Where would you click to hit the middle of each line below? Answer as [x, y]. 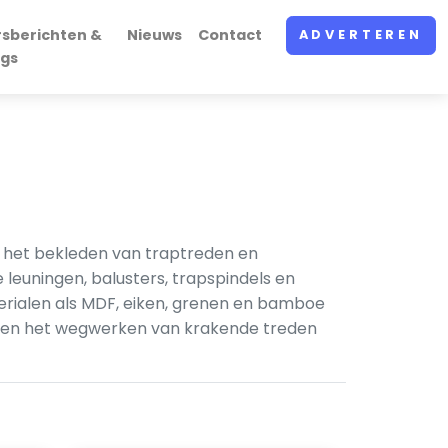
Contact [229, 35]
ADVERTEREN [360, 35]
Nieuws [154, 35]
